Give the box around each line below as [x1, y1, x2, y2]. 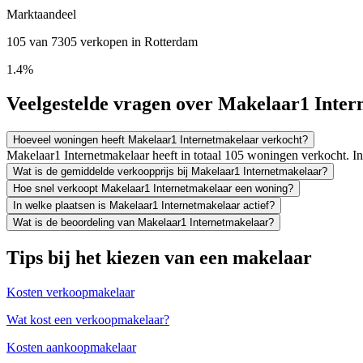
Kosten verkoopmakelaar [6, 284, 135, 299]
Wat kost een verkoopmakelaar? [6, 312, 169, 327]
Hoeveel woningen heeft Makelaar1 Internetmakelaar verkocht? [13, 133, 308, 146]
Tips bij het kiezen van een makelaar [6, 246, 312, 268]
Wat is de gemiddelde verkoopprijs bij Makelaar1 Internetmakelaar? [13, 164, 327, 177]
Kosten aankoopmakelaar [6, 340, 136, 354]
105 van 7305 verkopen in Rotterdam [6, 34, 198, 49]
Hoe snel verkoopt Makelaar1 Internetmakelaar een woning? [13, 181, 293, 194]
